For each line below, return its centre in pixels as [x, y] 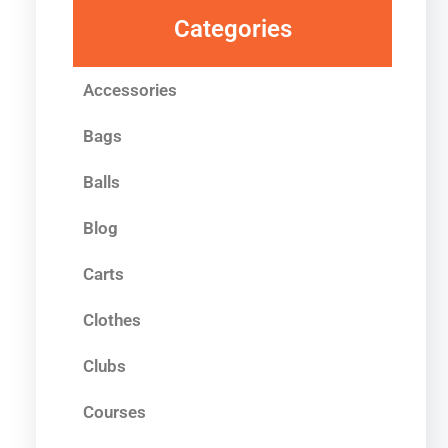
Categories [232, 29]
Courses [114, 411]
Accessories [130, 89]
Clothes [112, 319]
